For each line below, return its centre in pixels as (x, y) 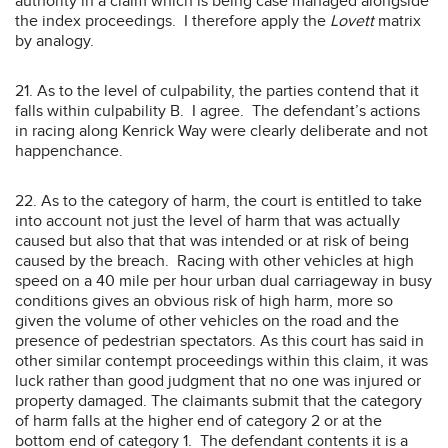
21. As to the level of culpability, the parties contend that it (217, 90)
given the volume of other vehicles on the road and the (207, 320)
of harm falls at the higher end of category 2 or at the (198, 420)
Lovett (352, 20)
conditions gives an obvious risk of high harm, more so (204, 300)
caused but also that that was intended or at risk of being (212, 240)
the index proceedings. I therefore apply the (172, 20)
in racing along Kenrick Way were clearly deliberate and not (221, 130)
